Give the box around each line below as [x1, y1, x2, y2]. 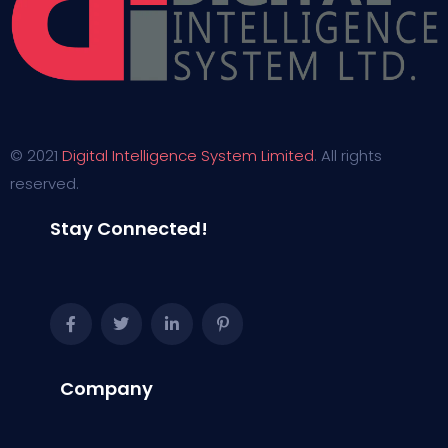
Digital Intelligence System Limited [62, 145, 314, 166]
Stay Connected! [50, 216, 208, 241]
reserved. [10, 173, 79, 194]
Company [60, 375, 153, 401]
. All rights [314, 145, 382, 166]
